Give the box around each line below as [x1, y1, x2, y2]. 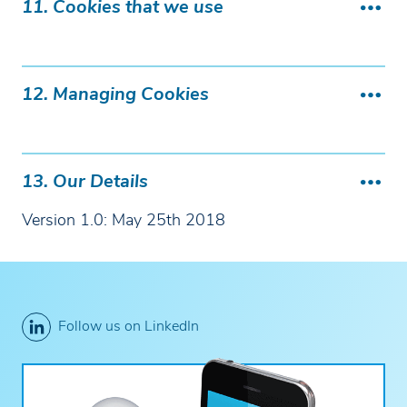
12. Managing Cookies [22, 86, 209, 104]
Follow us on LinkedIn [58, 320, 199, 334]
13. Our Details [22, 174, 148, 192]
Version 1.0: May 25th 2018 [22, 213, 225, 230]
